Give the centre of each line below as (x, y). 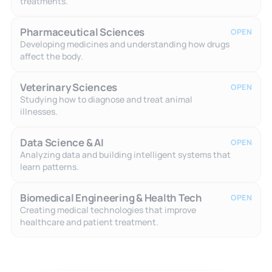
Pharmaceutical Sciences (82, 32)
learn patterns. (49, 166)
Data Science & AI (62, 142)
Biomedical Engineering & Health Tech (111, 197)
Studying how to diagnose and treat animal (106, 99)
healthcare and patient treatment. (89, 222)
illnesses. (39, 111)
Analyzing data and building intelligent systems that (125, 154)
